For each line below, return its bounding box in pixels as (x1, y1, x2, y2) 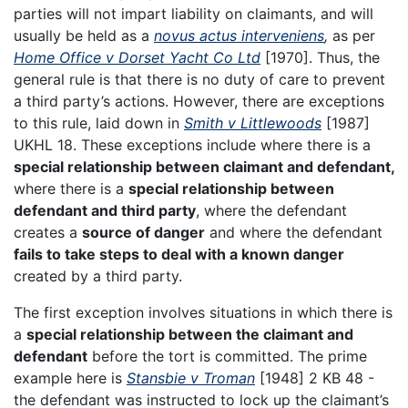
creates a (14, 223, 82, 242)
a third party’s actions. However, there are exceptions (14, 92, 384, 111)
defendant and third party (14, 201, 196, 220)
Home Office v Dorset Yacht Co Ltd (14, 48, 260, 67)
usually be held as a (14, 26, 154, 46)
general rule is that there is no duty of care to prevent (14, 70, 385, 89)
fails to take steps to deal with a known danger (14, 245, 344, 264)
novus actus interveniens (154, 26, 324, 46)
